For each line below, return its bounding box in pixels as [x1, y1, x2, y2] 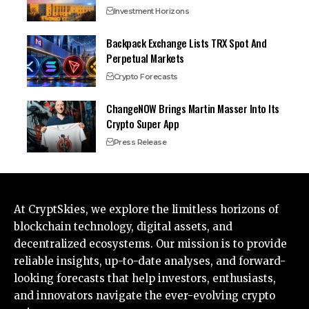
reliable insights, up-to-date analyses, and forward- [14, 255, 286, 268]
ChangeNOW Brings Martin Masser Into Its [106, 101, 279, 117]
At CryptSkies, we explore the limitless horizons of [14, 203, 279, 217]
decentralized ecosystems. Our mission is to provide [14, 237, 287, 251]
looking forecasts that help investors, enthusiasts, [14, 272, 276, 286]
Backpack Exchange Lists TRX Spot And [106, 35, 267, 51]
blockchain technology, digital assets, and [14, 220, 232, 234]
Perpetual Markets [106, 50, 184, 66]
